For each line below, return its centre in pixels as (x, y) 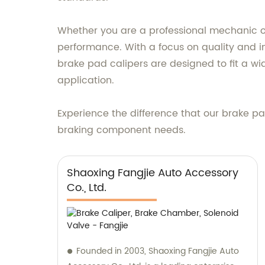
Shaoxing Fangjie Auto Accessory (153, 173)
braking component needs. (122, 130)
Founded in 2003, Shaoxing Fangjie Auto (158, 251)
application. (86, 80)
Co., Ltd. (87, 188)
